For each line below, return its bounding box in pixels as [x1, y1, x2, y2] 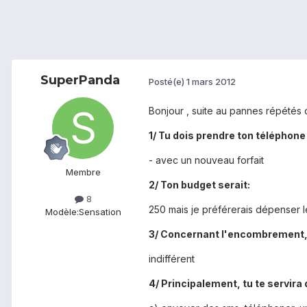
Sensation [78, 206, 121, 218]
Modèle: [45, 206, 79, 218]
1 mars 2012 [186, 75, 236, 87]
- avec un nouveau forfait [149, 154, 264, 167]
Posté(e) [149, 75, 186, 87]
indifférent [149, 253, 195, 265]
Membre [65, 167, 101, 178]
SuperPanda [40, 73, 120, 88]
